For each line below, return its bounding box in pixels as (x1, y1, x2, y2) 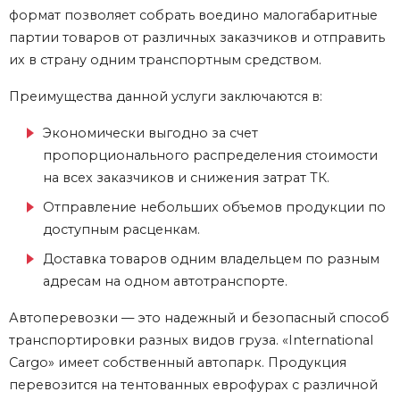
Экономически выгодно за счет (43, 125, 258, 142)
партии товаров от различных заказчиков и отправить (9, 29, 385, 46)
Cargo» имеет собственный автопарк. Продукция (9, 354, 346, 371)
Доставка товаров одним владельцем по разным (43, 251, 379, 268)
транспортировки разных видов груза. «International (9, 332, 373, 349)
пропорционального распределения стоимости (43, 147, 378, 164)
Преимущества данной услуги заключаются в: (9, 88, 322, 105)
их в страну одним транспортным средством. (9, 52, 321, 69)
